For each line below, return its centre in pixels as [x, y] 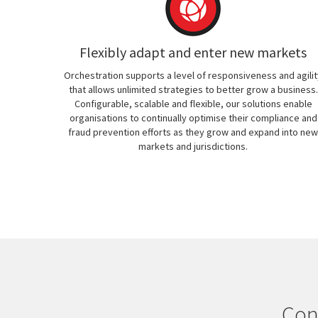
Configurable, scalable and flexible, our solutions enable [193, 104]
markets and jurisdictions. [193, 146]
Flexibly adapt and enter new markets [193, 52]
